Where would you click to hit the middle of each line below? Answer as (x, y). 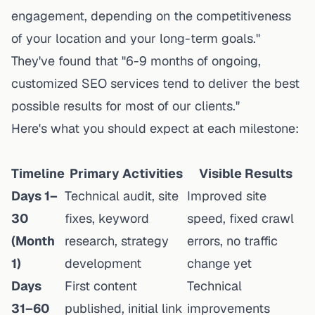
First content (101, 285)
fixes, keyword (107, 218)
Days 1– (34, 195)
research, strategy (117, 240)
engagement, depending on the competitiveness (151, 15)
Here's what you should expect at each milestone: (155, 128)
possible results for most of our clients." (126, 105)
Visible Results (245, 173)
